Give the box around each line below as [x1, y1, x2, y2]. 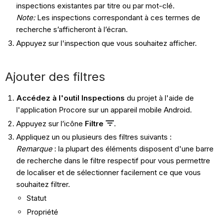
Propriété [26, 207, 58, 217]
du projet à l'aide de [124, 93, 194, 103]
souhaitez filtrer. [16, 180, 70, 189]
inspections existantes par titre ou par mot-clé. [16, 1, 175, 11]
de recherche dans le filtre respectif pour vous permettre [16, 156, 210, 166]
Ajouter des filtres [5, 69, 106, 84]
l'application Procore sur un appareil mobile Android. [16, 105, 192, 114]
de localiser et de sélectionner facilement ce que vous [16, 168, 201, 178]
